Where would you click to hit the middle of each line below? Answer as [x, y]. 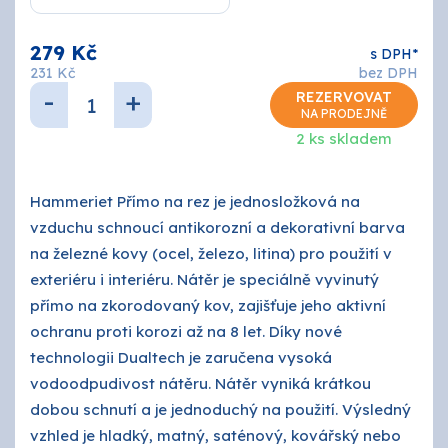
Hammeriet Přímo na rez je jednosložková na [195, 201]
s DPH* [394, 54]
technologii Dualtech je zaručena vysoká [181, 357]
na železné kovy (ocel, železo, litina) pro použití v [211, 253]
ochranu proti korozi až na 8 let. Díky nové [186, 331]
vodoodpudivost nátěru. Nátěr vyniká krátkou [200, 383]
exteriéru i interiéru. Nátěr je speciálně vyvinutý [204, 279]
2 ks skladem [344, 138]
